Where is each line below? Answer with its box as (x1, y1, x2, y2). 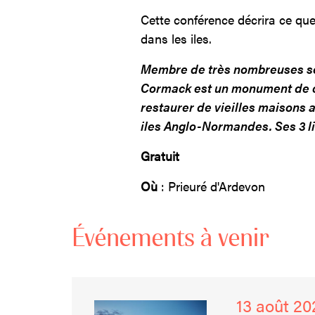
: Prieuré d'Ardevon (157, 177, 266, 195)
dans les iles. (140, 30, 212, 47)
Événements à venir (72, 227, 270, 251)
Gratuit (140, 147, 179, 165)
